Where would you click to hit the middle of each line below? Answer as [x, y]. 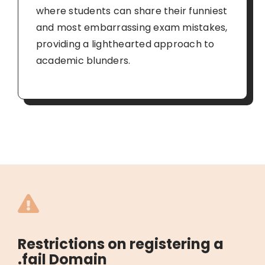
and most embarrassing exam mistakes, [132, 27]
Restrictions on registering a [120, 244]
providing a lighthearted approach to [125, 44]
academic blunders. [83, 60]
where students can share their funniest [132, 11]
